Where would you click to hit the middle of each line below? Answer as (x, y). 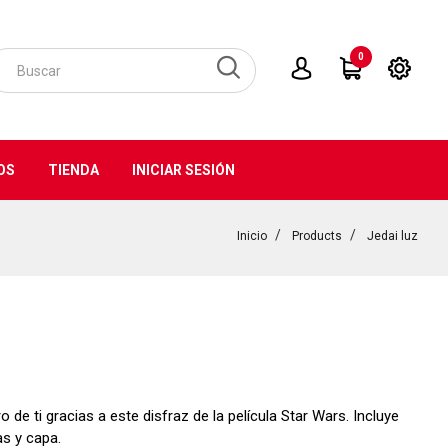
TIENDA (73, 170)
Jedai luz (392, 236)
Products (317, 236)
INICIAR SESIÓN (183, 170)
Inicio (252, 236)
